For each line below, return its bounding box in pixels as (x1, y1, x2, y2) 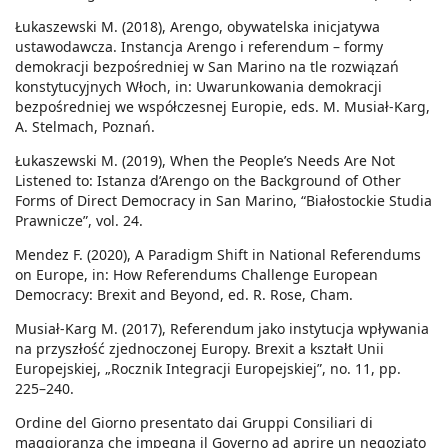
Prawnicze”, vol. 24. (15, 211, 143, 231)
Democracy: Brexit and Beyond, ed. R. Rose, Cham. (15, 285, 353, 305)
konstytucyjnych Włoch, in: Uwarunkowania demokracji (15, 77, 382, 97)
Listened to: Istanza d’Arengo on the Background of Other (15, 171, 401, 191)
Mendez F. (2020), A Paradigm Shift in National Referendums (15, 245, 421, 265)
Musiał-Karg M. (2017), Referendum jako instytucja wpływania (15, 319, 429, 339)
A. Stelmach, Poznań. (15, 117, 155, 137)
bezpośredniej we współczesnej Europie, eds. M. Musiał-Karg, (15, 97, 430, 117)
